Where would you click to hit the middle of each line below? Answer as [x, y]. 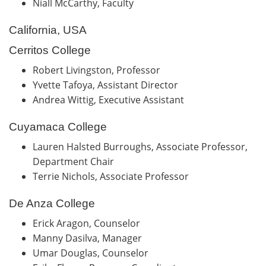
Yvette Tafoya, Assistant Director [107, 85]
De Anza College [52, 203]
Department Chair [76, 161]
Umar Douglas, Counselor [94, 253]
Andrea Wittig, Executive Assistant [112, 99]
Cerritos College [50, 50]
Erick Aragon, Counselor [89, 223]
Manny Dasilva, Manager [90, 238]
